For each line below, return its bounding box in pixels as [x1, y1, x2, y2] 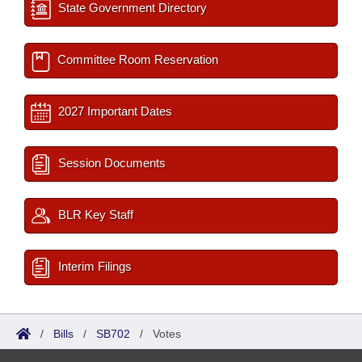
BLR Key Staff [55, 208, 133, 221]
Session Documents [55, 156, 166, 170]
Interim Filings [55, 259, 132, 273]
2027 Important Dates [55, 104, 172, 118]
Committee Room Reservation [54, 53, 218, 66]
